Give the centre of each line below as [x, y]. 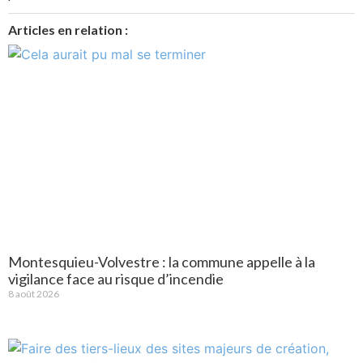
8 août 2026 [34, 293]
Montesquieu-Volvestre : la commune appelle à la [162, 261]
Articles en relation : [68, 29]
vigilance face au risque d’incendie [116, 278]
